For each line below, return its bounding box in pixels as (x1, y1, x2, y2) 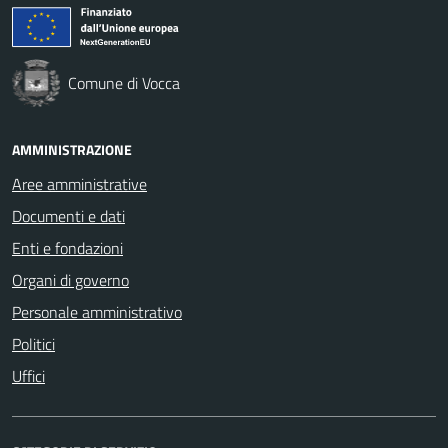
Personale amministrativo (12, 300, 182, 324)
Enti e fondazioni (12, 236, 123, 260)
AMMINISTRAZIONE (12, 139, 132, 160)
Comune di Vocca (68, 71, 180, 95)
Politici (12, 332, 55, 356)
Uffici (12, 364, 45, 388)
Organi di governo (12, 268, 129, 292)
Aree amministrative (12, 172, 147, 196)
